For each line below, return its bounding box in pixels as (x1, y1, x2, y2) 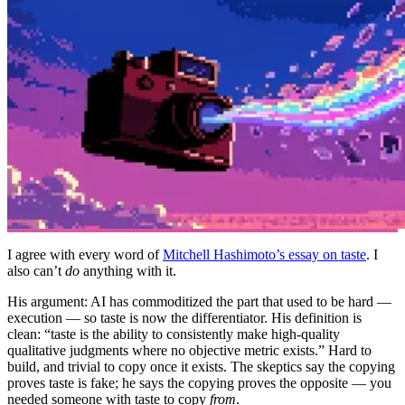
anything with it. (80, 262, 176, 278)
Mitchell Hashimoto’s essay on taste (163, 246, 366, 262)
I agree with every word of (7, 246, 163, 262)
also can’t (7, 262, 65, 278)
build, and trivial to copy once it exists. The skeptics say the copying (7, 358, 395, 374)
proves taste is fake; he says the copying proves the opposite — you (7, 374, 391, 391)
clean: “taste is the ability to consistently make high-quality (7, 325, 340, 342)
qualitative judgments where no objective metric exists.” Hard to (7, 342, 372, 358)
